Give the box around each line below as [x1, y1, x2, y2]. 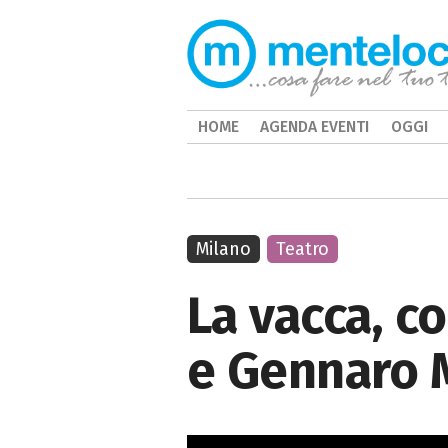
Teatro [276, 238, 330, 260]
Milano [196, 238, 251, 260]
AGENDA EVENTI [260, 117, 370, 136]
